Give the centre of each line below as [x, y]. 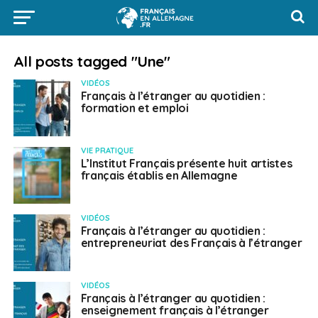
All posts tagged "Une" [92, 61]
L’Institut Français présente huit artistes [186, 163]
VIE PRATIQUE [107, 150]
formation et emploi [135, 108]
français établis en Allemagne [159, 175]
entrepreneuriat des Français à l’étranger [191, 243]
